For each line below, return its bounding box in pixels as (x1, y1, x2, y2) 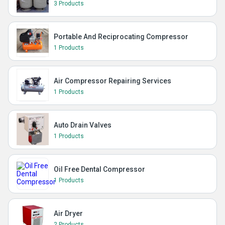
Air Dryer (54, 209, 83, 217)
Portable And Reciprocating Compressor (54, 33, 188, 41)
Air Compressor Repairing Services (54, 77, 171, 85)
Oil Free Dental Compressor (54, 165, 145, 173)
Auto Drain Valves (54, 121, 111, 129)
